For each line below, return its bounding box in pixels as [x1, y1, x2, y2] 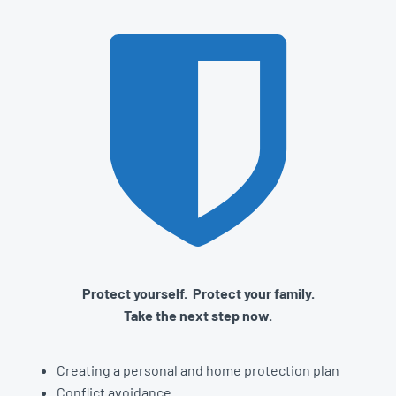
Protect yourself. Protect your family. [81, 284, 315, 301]
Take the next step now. [124, 306, 272, 324]
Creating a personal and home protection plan [57, 361, 339, 378]
